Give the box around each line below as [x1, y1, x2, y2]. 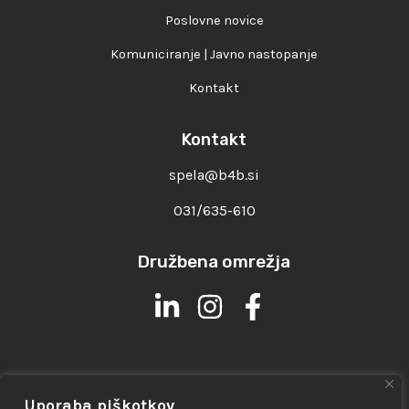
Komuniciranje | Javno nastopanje [110, 46, 318, 62]
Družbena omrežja [138, 250, 290, 272]
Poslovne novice [164, 12, 264, 28]
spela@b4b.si [169, 165, 259, 184]
